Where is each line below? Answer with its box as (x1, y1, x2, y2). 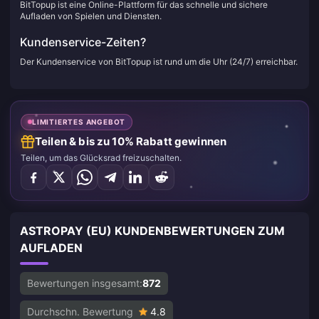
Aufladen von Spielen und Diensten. (20, 11, 162, 21)
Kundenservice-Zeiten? (20, 35, 146, 49)
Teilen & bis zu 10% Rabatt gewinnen (35, 134, 227, 148)
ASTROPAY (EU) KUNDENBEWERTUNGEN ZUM (20, 223, 285, 238)
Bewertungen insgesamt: (27, 276, 142, 289)
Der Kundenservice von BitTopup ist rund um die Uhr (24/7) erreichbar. (20, 56, 298, 67)
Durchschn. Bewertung (27, 305, 133, 318)
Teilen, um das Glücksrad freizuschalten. (21, 152, 182, 163)
